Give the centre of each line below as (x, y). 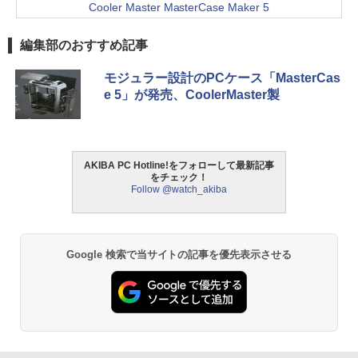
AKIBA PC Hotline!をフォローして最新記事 (179, 165)
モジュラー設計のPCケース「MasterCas (222, 78)
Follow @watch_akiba (179, 189)
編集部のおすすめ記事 (84, 45)
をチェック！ (179, 177)
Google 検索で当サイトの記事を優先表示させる (179, 254)
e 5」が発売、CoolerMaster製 (192, 94)
